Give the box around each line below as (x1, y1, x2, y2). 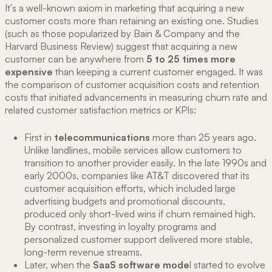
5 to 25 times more (146, 53, 236, 66)
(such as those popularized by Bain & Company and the (5, 27, 240, 40)
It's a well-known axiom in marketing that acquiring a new (5, 2, 244, 15)
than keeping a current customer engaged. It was (53, 66, 263, 78)
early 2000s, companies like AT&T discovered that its (24, 169, 250, 182)
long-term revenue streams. (24, 246, 142, 259)
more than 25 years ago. (150, 131, 256, 144)
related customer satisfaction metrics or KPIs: (5, 104, 196, 117)
